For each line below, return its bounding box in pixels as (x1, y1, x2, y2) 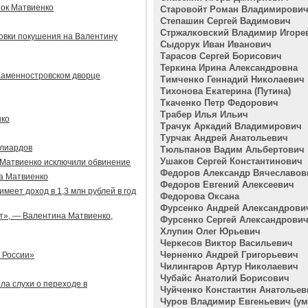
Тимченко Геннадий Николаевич (160, 74, 305, 85)
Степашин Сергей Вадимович (160, 16, 291, 26)
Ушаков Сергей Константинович (160, 156, 302, 166)
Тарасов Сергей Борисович (160, 51, 282, 61)
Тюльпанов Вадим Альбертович (160, 144, 305, 155)
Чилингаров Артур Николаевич (160, 261, 298, 272)
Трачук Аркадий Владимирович (160, 121, 302, 131)
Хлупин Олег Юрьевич (160, 226, 261, 236)
